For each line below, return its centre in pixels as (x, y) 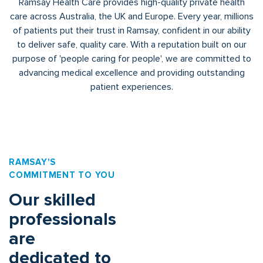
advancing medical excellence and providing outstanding (131, 73)
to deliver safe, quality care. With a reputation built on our (131, 44)
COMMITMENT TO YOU (62, 175)
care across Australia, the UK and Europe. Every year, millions (131, 16)
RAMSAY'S (32, 162)
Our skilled (52, 200)
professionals (63, 219)
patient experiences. (131, 87)
